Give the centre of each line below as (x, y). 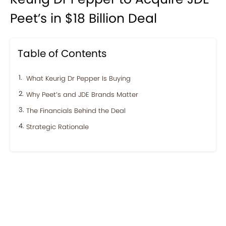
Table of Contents (62, 53)
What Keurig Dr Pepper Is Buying (78, 78)
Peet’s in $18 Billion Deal (83, 18)
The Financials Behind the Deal (76, 110)
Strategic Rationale (58, 127)
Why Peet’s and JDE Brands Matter (82, 94)
